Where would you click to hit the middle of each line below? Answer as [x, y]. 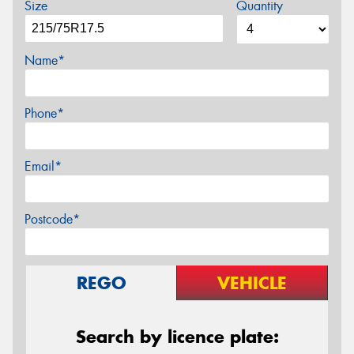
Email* [43, 166]
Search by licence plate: [177, 336]
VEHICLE [252, 282]
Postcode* [52, 219]
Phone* [44, 113]
